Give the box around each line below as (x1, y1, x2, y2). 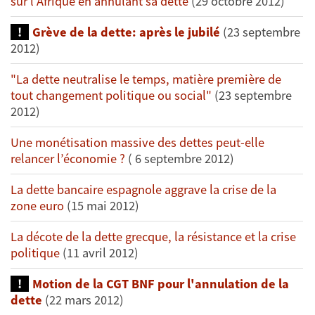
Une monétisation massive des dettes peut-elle (11, 134, 264, 151)
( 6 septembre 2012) (125, 150, 234, 167)
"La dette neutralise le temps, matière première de (11, 71, 281, 88)
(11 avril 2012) (60, 245, 139, 262)
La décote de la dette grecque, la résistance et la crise (11, 229, 296, 245)
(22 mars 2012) (42, 292, 124, 309)
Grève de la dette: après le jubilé (32, 24, 220, 41)
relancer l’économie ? (11, 150, 125, 167)
